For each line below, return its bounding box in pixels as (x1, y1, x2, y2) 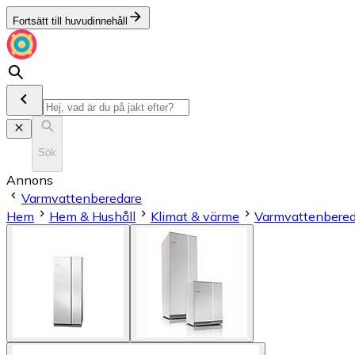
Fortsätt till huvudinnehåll (13, 15, 128, 27)
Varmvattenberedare (21, 189, 142, 206)
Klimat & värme (151, 208, 239, 224)
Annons (6, 171, 53, 188)
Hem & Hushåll (49, 208, 136, 224)
